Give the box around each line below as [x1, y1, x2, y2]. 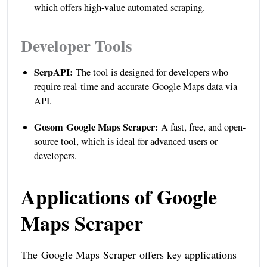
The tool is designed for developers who [75, 66, 228, 79]
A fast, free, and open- [160, 120, 246, 134]
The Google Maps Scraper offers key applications [20, 247, 237, 262]
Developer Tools [20, 34, 132, 58]
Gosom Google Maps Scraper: [33, 120, 161, 135]
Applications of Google [20, 182, 217, 212]
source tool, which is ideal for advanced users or [33, 135, 218, 148]
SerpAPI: [33, 65, 76, 80]
